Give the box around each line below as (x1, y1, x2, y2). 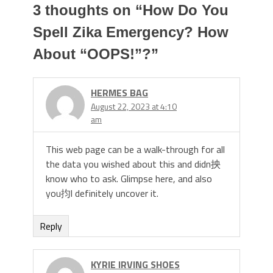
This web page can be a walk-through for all (46, 141, 225, 157)
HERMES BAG (91, 85, 148, 100)
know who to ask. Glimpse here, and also (46, 171, 212, 186)
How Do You (143, 1, 229, 18)
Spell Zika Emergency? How (33, 23, 229, 40)
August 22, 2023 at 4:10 (91, 99, 177, 113)
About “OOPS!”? (33, 45, 151, 62)
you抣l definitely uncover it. (46, 185, 158, 200)
